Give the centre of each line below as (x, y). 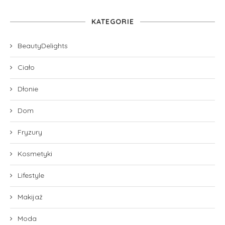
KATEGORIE (113, 21)
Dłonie (28, 89)
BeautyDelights (43, 45)
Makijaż (30, 197)
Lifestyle (31, 175)
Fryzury (30, 132)
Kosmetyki (35, 153)
